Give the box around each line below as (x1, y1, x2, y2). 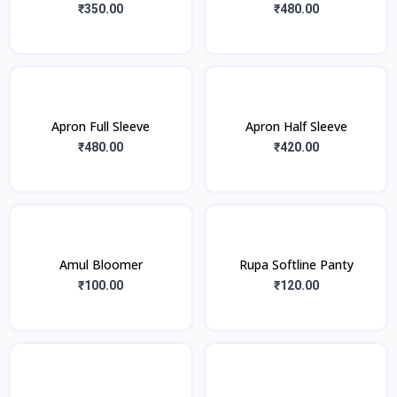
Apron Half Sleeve (245, 118, 347, 136)
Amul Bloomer (58, 256, 143, 274)
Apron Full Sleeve (51, 118, 151, 136)
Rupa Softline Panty (238, 256, 354, 274)
